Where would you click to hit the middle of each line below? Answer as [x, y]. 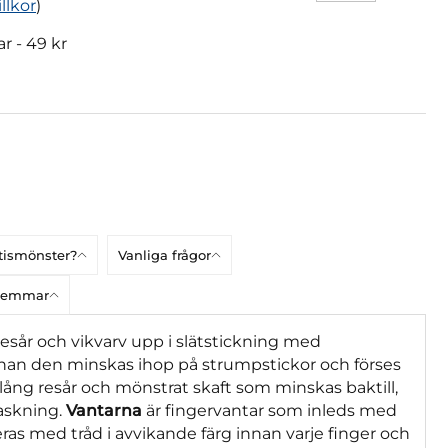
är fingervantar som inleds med [271, 410]
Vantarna [106, 410]
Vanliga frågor [164, 254]
